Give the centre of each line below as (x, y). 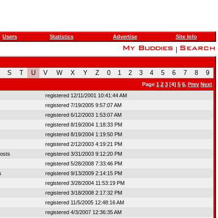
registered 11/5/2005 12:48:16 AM (85, 202)
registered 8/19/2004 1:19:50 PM (84, 134)
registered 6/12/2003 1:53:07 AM (83, 115)
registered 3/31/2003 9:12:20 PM (84, 154)
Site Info (186, 36)
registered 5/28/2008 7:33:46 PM (84, 163)
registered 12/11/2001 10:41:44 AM (86, 95)
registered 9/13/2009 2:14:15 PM (84, 173)
